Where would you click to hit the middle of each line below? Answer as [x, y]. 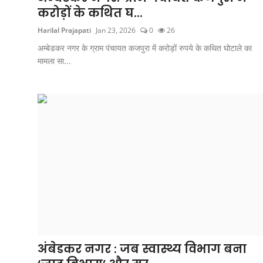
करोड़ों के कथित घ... [90, 13]
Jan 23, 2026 [116, 30]
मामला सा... [54, 60]
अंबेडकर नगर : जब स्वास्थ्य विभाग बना [142, 249]
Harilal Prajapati [64, 30]
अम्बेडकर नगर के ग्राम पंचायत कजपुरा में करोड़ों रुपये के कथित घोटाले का [145, 48]
